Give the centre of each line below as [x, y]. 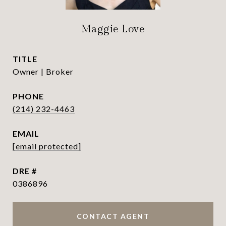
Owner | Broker [43, 71]
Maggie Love [113, 29]
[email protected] [47, 146]
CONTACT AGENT [113, 216]
